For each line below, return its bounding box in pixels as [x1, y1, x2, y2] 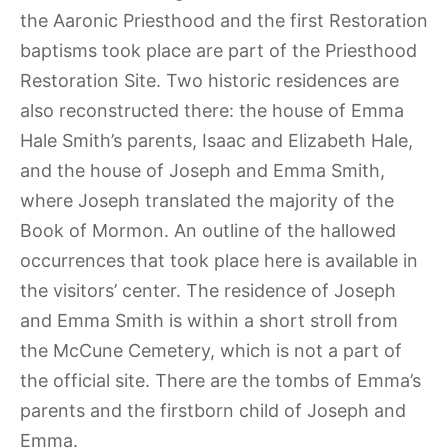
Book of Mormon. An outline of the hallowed [20, 220, 396, 242]
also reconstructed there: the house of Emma [20, 100, 404, 122]
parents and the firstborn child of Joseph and [20, 400, 406, 422]
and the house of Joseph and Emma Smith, [20, 160, 385, 182]
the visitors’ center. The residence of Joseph [20, 280, 396, 302]
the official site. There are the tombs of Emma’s [20, 370, 421, 392]
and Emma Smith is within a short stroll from [20, 310, 398, 332]
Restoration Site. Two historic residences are [20, 70, 399, 92]
